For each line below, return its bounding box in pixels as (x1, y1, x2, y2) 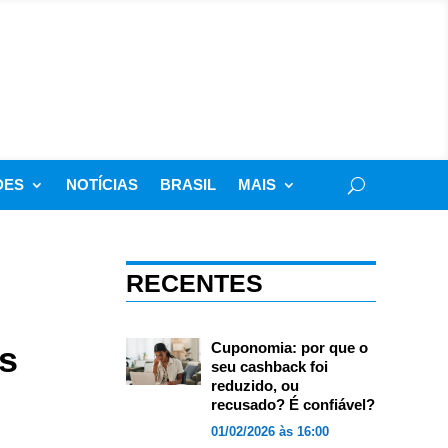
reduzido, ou (210, 377, 299, 394)
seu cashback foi (210, 358, 328, 375)
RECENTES (125, 269, 263, 297)
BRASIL (160, 176, 216, 193)
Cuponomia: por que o (210, 339, 368, 356)
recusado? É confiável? (210, 396, 375, 413)
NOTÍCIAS (66, 176, 138, 193)
